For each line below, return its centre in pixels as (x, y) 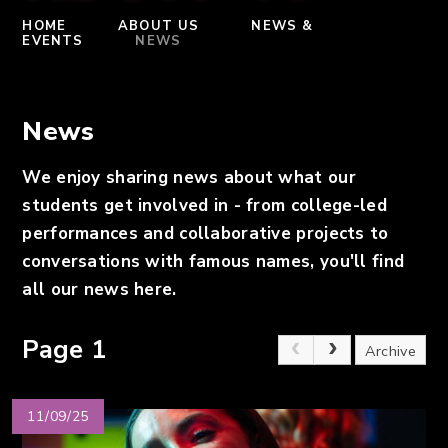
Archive (390, 351)
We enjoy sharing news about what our (189, 177)
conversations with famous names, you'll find (213, 261)
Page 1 (64, 350)
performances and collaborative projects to (205, 233)
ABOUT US (159, 26)
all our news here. (102, 289)
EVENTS (53, 41)
